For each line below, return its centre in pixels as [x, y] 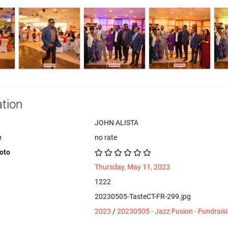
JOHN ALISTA [117, 123]
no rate [106, 137]
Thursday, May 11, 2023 [133, 167]
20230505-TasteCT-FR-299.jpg [143, 196]
